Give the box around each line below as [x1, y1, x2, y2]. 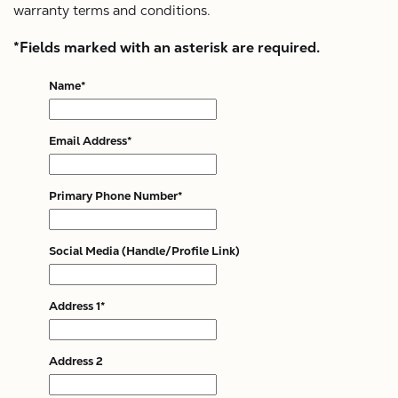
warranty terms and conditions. [13, 2, 211, 19]
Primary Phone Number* [49, 188, 182, 203]
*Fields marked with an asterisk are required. [13, 38, 320, 57]
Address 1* [49, 298, 105, 314]
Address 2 [49, 354, 103, 369]
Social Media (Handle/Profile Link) [49, 243, 240, 259]
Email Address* [49, 133, 131, 148]
